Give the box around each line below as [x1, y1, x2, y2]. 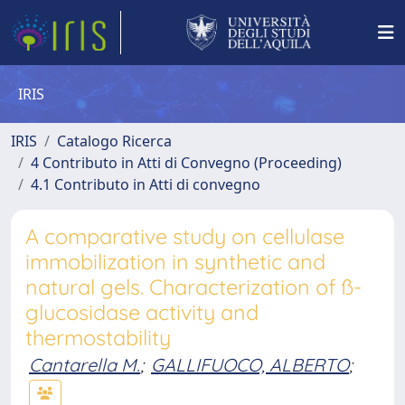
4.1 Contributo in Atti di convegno [31, 174, 260, 194]
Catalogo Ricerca [57, 131, 172, 151]
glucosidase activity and [25, 299, 259, 325]
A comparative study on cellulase [25, 223, 344, 250]
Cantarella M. [29, 353, 140, 376]
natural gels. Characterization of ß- [25, 274, 362, 300]
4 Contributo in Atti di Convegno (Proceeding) [31, 153, 342, 173]
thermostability [25, 325, 171, 351]
